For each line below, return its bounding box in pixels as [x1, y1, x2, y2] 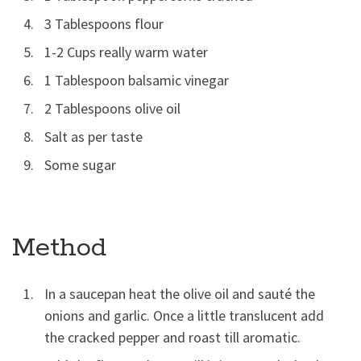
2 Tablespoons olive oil [44, 99, 180, 118]
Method [12, 230, 106, 265]
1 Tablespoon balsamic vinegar [44, 71, 229, 90]
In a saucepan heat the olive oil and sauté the [44, 284, 315, 303]
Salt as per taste [44, 127, 143, 147]
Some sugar [44, 156, 116, 175]
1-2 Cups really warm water [44, 43, 208, 62]
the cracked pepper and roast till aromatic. [44, 327, 301, 346]
